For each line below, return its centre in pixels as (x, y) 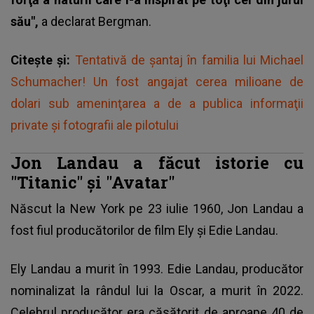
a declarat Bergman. (96, 21)
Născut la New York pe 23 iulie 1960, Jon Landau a (157, 208)
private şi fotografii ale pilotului (95, 125)
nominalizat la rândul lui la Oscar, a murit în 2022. (157, 290)
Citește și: (43, 60)
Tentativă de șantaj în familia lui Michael (189, 60)
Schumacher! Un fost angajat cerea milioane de (157, 81)
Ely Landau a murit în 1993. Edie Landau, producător (157, 268)
